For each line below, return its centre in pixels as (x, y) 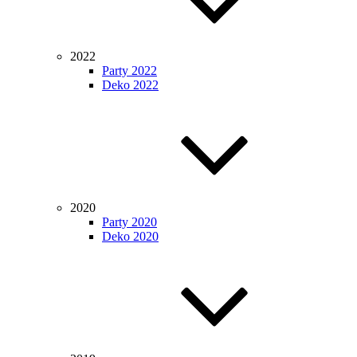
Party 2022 (129, 71)
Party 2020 (129, 222)
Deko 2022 (130, 85)
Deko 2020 (130, 236)
